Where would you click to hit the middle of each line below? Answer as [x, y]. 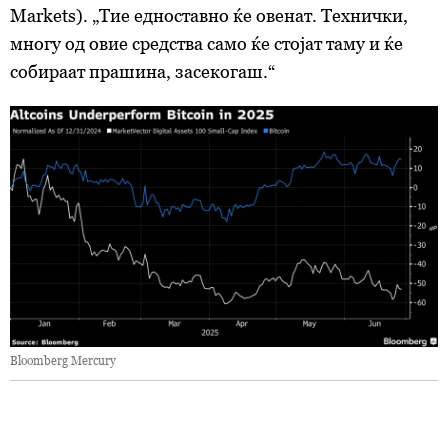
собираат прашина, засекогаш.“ [142, 71]
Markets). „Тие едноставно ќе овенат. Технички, [209, 15]
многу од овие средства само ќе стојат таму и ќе [206, 43]
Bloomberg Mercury [63, 360]
